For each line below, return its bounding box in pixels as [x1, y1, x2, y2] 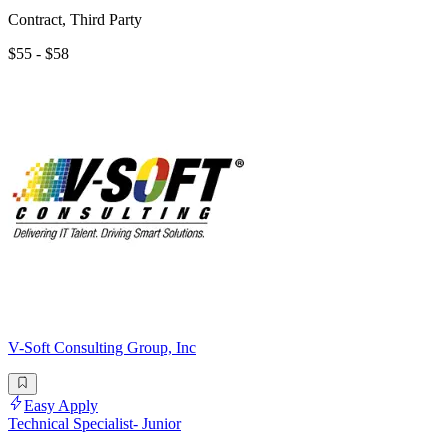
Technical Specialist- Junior [8, 415, 181, 433]
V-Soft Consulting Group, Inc [8, 338, 196, 356]
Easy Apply [24, 397, 98, 415]
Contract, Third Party [8, 10, 142, 28]
